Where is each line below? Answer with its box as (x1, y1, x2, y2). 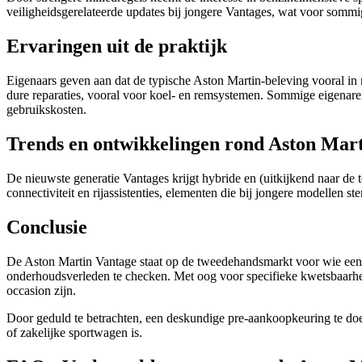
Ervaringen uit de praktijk (6, 36, 227, 57)
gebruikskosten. (6, 103, 86, 117)
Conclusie (6, 216, 87, 238)
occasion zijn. (6, 283, 76, 297)
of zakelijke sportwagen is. (6, 325, 142, 339)
